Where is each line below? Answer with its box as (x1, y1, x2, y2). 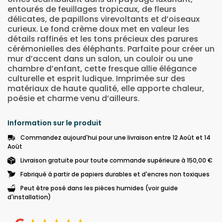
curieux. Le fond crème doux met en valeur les (7, 23, 189, 35)
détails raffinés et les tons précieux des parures (7, 33, 198, 45)
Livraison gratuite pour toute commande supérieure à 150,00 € (20, 156, 213, 165)
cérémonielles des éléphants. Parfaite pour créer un (7, 43, 215, 55)
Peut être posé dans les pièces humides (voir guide (20, 183, 178, 192)
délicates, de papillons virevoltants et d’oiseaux (7, 13, 200, 25)
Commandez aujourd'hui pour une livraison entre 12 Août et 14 (20, 133, 211, 142)
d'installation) (7, 192, 51, 201)
